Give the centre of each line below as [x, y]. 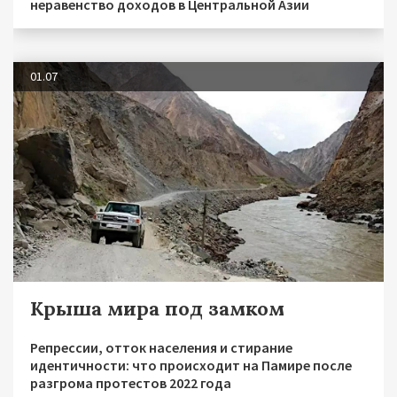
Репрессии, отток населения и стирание [161, 347]
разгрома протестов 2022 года [131, 382]
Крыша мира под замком [157, 308]
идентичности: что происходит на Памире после [191, 365]
